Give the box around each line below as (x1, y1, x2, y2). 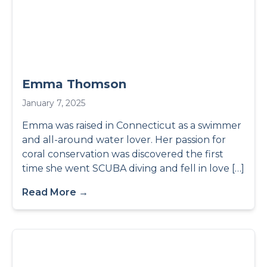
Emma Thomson (22, 77, 126, 91)
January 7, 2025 (22, 98, 85, 108)
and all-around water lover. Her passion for (22, 134, 226, 145)
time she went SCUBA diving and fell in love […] (22, 163, 244, 174)
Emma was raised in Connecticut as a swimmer (22, 120, 241, 131)
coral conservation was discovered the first (22, 148, 223, 160)
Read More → (22, 187, 88, 198)
